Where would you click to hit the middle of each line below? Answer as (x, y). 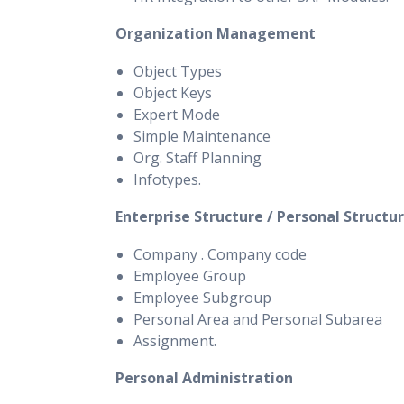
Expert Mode (177, 115)
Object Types (178, 71)
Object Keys (173, 93)
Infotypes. (167, 179)
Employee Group (190, 276)
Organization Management (216, 33)
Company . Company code (220, 254)
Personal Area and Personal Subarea (258, 319)
